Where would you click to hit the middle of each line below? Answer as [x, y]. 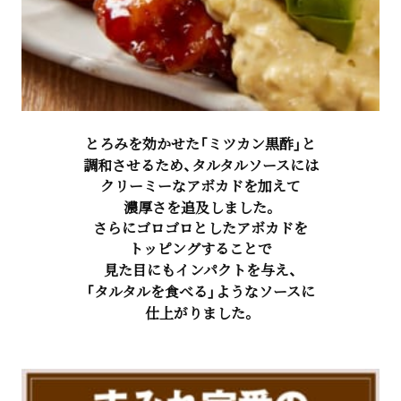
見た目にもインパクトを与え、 [200, 269]
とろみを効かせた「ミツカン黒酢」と [200, 143]
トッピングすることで [200, 248]
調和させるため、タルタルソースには [200, 165]
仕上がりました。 [200, 312]
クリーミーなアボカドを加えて [200, 185]
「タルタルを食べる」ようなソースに [200, 291]
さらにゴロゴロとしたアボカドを [200, 227]
